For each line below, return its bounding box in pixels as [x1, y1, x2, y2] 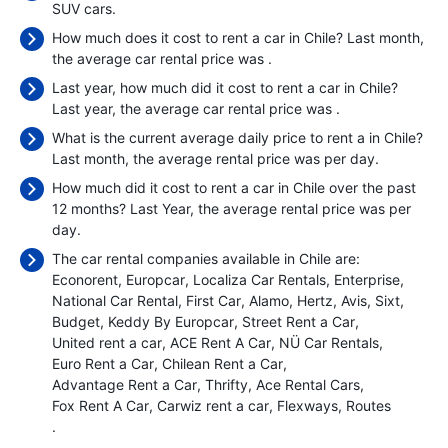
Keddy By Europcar [108, 313, 234, 330]
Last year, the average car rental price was [52, 100, 336, 117]
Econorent [52, 271, 118, 288]
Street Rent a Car [242, 313, 355, 330]
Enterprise [334, 271, 400, 288]
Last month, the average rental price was [52, 150, 324, 167]
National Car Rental [52, 292, 178, 309]
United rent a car [52, 334, 162, 351]
